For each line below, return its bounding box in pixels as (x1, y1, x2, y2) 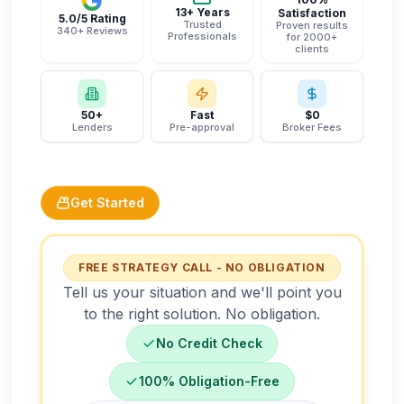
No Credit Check (156, 335, 262, 351)
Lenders (71, 121, 113, 133)
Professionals (167, 30, 237, 42)
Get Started (70, 195, 144, 210)
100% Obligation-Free (139, 373, 280, 389)
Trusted (182, 18, 222, 31)
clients (295, 42, 329, 55)
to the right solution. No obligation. (84, 305, 320, 323)
